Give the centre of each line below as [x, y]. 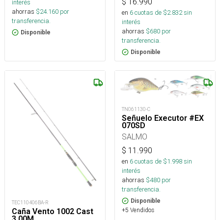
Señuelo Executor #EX [163, 118]
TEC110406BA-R [30, 203]
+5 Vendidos [138, 210]
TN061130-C [136, 110]
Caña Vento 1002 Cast [53, 212]
